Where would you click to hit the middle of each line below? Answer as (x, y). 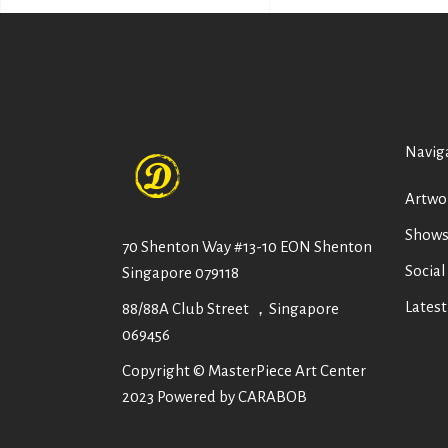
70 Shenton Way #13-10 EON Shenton (247, 246)
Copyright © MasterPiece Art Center (244, 370)
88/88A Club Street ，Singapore (230, 308)
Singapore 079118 (180, 272)
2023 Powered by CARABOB (214, 396)
